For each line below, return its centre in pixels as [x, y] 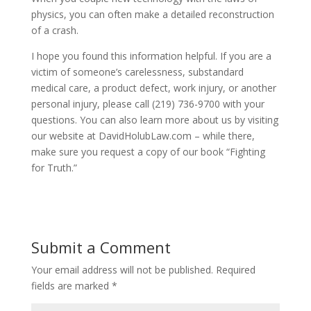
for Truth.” [54, 168]
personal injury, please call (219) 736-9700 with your [148, 104]
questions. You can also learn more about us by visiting [154, 120]
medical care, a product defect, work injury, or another [153, 88]
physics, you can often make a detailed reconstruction [152, 14]
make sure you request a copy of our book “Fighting [148, 152]
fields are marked [71, 286]
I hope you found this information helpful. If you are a [151, 56]
